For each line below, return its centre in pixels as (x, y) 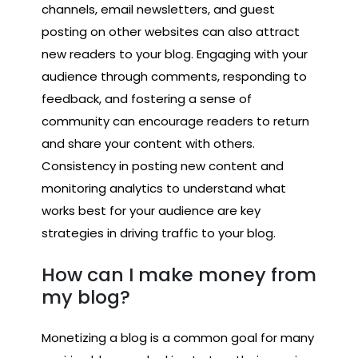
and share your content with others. (148, 144)
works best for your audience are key (151, 211)
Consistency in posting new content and (163, 166)
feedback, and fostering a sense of (147, 99)
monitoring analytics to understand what (164, 189)
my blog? (86, 296)
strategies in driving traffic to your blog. (159, 233)
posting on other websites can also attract (171, 32)
